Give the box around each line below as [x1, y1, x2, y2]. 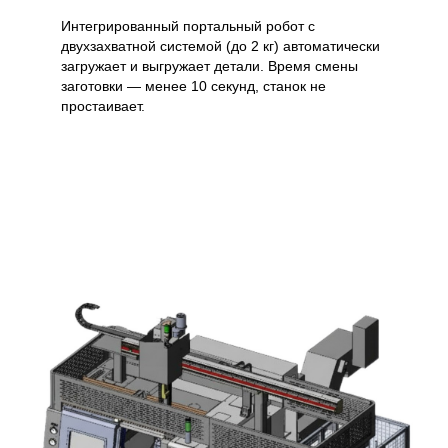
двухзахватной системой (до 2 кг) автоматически [60, 38, 380, 55]
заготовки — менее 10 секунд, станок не [60, 78, 326, 95]
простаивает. [60, 98, 145, 115]
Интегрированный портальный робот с [60, 18, 315, 35]
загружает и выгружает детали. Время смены [60, 58, 358, 75]
